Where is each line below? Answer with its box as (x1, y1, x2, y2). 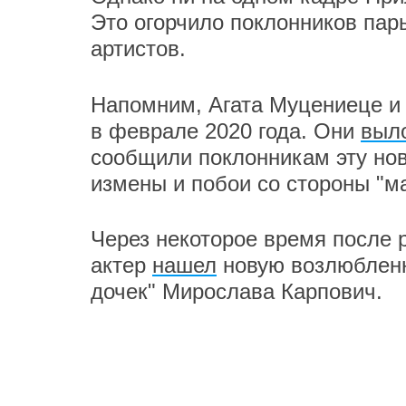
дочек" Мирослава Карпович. (91, 279, 389, 304)
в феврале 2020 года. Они (91, 118, 361, 143)
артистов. (91, 36, 186, 62)
